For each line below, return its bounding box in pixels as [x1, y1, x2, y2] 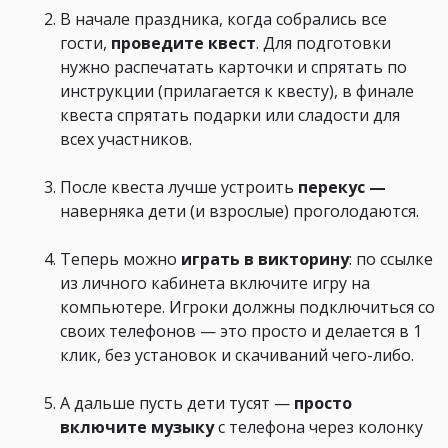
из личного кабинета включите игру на [60, 272, 370, 295]
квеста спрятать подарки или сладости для [60, 104, 400, 127]
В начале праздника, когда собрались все [60, 8, 387, 31]
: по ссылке [349, 248, 433, 271]
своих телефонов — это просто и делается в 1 [60, 320, 422, 343]
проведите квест [111, 32, 256, 55]
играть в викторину [177, 248, 349, 271]
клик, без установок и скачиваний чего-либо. [60, 344, 414, 367]
